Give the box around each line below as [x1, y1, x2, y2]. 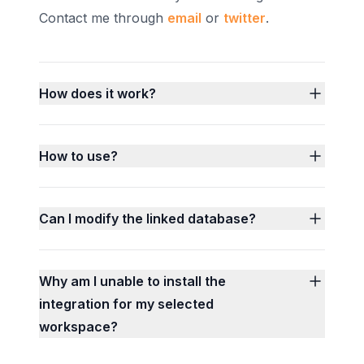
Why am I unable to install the [39, 273, 226, 290]
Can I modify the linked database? [39, 210, 256, 227]
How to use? [39, 148, 118, 165]
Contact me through [39, 10, 163, 27]
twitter [223, 10, 266, 27]
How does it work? [39, 85, 156, 102]
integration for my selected [39, 296, 214, 313]
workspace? [39, 318, 118, 336]
